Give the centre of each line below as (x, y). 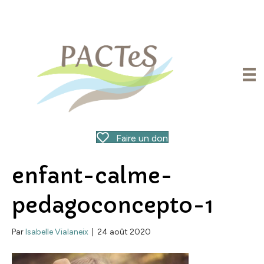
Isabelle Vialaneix (57, 232)
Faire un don (142, 138)
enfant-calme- (92, 176)
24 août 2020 (124, 232)
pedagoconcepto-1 (113, 205)
